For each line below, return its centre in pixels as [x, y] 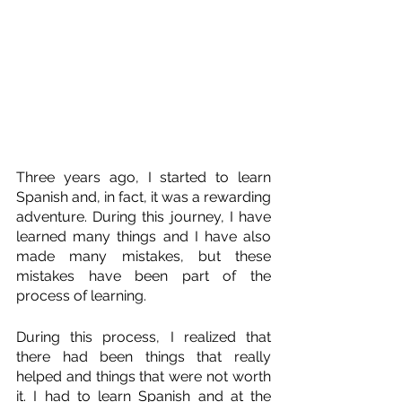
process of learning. [81, 295]
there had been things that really [144, 356]
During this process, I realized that [144, 336]
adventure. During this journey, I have [144, 216]
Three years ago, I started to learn [144, 177]
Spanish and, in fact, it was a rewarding [144, 197]
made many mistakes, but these [144, 256]
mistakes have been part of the [144, 275]
